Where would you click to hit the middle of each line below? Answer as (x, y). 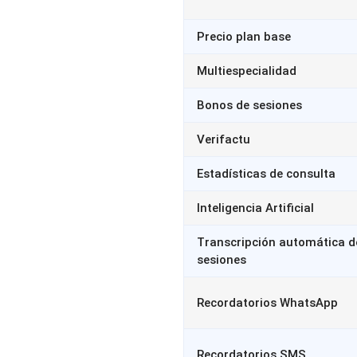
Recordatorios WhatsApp (267, 303)
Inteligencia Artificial (255, 208)
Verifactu (224, 139)
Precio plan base (244, 37)
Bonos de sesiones (249, 105)
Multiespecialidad (247, 71)
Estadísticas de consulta (266, 174)
